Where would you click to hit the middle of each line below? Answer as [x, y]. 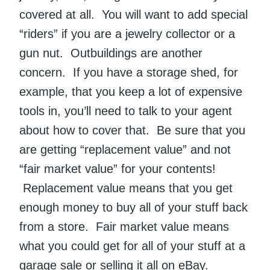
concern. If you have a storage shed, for [129, 73]
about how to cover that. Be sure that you [132, 130]
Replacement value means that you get [126, 188]
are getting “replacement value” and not [125, 150]
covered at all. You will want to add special [133, 15]
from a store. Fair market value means [124, 227]
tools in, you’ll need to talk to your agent [126, 111]
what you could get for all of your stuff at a [132, 246]
